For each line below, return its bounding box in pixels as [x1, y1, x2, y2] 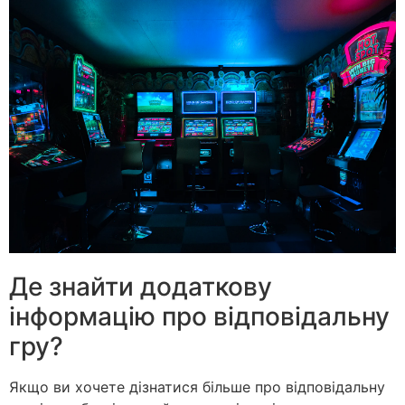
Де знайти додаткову [9, 270, 272, 302]
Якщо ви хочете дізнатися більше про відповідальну [9, 377, 385, 396]
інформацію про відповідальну [9, 300, 390, 332]
